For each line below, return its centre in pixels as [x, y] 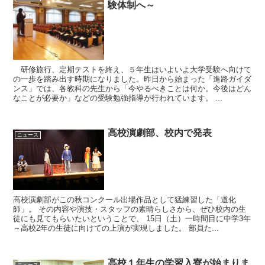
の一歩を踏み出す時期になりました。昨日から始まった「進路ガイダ [132, 79]
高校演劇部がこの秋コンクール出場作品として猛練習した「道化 [125, 200]
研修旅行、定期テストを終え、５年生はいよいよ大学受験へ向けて [132, 70]
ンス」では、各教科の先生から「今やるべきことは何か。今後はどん [132, 89]
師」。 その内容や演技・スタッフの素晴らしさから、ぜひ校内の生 [130, 209]
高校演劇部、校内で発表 [160, 133]
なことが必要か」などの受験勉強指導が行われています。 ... [118, 98]
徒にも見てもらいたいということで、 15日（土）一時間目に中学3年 [132, 219]
